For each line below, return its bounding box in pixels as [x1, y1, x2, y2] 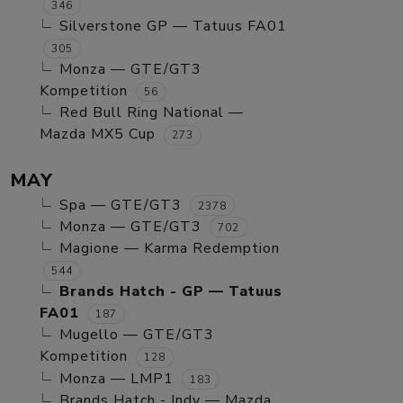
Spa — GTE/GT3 [59, 194, 182, 215]
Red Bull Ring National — [59, 103, 244, 123]
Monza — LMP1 [59, 368, 174, 389]
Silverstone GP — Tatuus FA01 [59, 16, 287, 37]
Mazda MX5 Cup [40, 124, 156, 145]
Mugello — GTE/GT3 [59, 325, 214, 345]
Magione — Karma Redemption [59, 238, 280, 258]
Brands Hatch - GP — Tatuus [59, 282, 282, 302]
